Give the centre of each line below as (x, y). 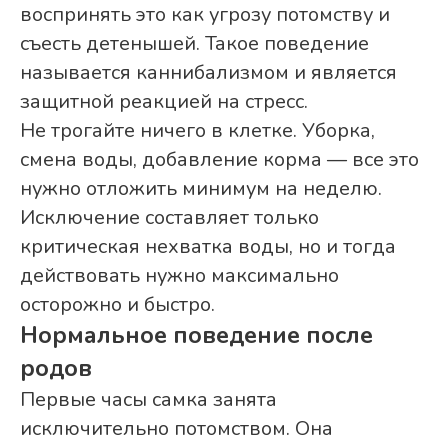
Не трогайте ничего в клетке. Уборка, (197, 131)
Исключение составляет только (169, 218)
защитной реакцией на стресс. (164, 102)
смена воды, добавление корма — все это (219, 160)
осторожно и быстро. (117, 305)
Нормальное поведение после (196, 335)
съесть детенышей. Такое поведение (194, 44)
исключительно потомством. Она (176, 429)
